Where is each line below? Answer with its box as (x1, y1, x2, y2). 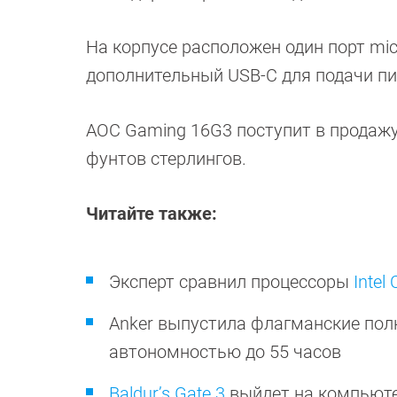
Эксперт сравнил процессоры (109, 271, 354, 293)
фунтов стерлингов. (86, 148, 246, 170)
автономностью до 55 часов (109, 341, 341, 363)
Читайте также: (86, 203, 217, 225)
